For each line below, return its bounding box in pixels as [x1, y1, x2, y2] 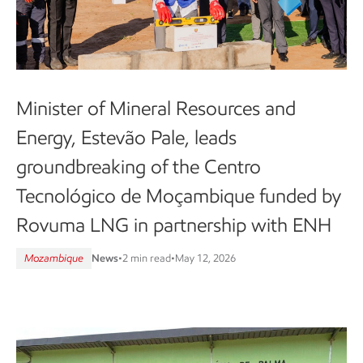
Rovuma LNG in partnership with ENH [16, 212, 331, 237]
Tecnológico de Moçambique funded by [16, 183, 341, 207]
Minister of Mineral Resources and [16, 96, 296, 120]
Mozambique [24, 251, 83, 264]
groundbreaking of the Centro [16, 154, 261, 178]
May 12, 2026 [175, 251, 236, 264]
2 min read [122, 251, 171, 264]
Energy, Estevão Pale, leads [16, 125, 237, 149]
